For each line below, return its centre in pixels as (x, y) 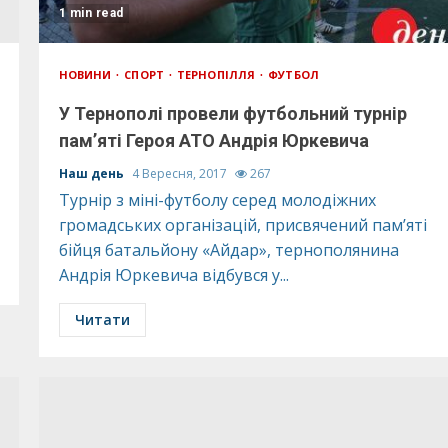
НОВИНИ (86, 74)
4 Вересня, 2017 (180, 173)
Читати (102, 319)
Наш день (92, 173)
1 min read (91, 13)
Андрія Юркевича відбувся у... (173, 275)
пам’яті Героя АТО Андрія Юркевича (213, 140)
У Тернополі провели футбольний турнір (232, 113)
